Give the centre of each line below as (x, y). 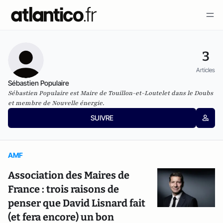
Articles (206, 70)
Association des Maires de (69, 175)
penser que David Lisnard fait (77, 203)
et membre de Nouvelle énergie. (56, 103)
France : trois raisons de (63, 189)
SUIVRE (102, 118)
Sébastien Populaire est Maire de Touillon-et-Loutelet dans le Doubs (111, 93)
